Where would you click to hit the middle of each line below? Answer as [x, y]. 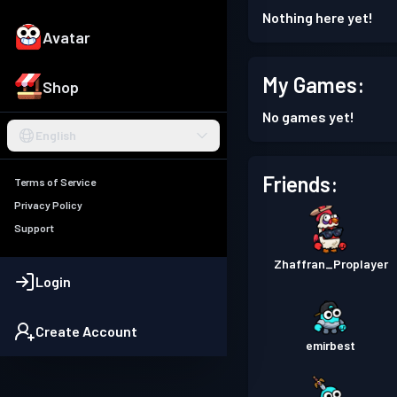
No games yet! [308, 117]
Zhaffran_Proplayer [331, 264]
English [56, 136]
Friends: [300, 184]
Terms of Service [55, 182]
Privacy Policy [48, 205]
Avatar [66, 38]
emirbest [331, 345]
